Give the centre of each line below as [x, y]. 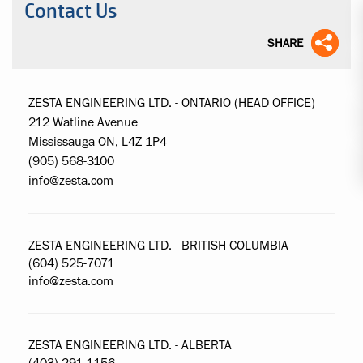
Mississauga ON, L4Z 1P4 [98, 142]
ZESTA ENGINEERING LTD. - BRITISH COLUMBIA [158, 246]
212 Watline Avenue [83, 122]
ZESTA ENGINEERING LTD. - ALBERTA [130, 345]
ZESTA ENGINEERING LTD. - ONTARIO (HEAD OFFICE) [172, 103]
